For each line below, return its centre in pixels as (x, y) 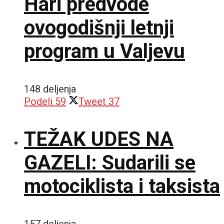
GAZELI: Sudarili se (110, 162)
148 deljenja (50, 89)
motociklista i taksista (122, 186)
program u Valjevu (104, 51)
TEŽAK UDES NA (99, 139)
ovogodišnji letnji (99, 27)
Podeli (38, 101)
